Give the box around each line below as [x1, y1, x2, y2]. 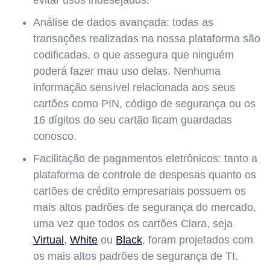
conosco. [33, 130, 77, 142]
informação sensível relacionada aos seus [33, 81, 235, 93]
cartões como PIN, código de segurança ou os [33, 97, 256, 110]
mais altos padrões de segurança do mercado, [33, 201, 256, 213]
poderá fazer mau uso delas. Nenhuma [33, 64, 221, 77]
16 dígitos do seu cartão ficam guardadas [33, 113, 232, 126]
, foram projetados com [142, 233, 253, 246]
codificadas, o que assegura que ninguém [33, 48, 234, 61]
